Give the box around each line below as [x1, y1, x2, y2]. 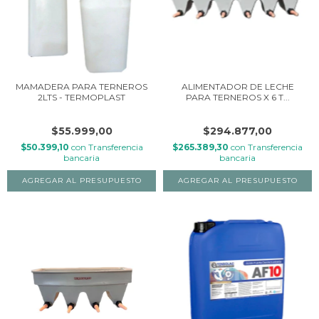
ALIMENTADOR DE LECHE [181, 80, 294, 92]
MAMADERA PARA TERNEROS [16, 80, 147, 92]
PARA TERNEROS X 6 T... [185, 91, 290, 103]
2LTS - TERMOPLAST [38, 91, 125, 103]
